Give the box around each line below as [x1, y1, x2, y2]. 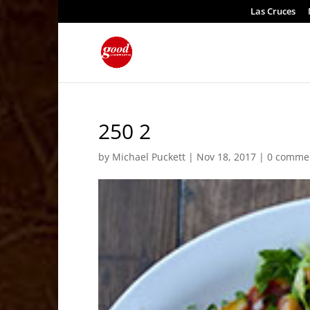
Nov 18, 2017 [197, 150, 257, 163]
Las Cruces [250, 4, 295, 17]
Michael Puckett [112, 150, 186, 163]
